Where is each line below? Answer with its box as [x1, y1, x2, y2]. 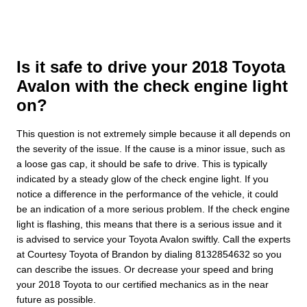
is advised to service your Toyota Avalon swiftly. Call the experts [16, 233, 291, 245]
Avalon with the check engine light [16, 76, 288, 95]
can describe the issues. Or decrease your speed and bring [16, 263, 273, 275]
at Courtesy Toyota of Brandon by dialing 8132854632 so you [16, 248, 282, 260]
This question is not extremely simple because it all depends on [16, 127, 291, 139]
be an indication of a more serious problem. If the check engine [16, 203, 290, 214]
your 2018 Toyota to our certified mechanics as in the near [16, 278, 269, 290]
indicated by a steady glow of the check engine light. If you [16, 173, 269, 184]
